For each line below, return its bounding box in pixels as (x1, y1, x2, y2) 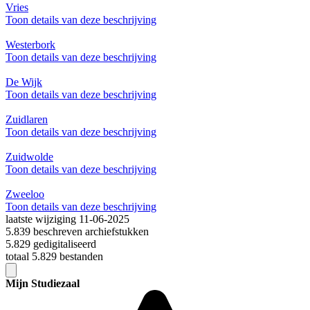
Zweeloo (6, 188, 44, 201)
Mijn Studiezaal (6, 277, 80, 290)
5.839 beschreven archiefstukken (6, 226, 149, 238)
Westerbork (6, 39, 55, 51)
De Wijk (6, 76, 42, 89)
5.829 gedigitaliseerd (6, 238, 96, 250)
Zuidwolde (6, 151, 53, 163)
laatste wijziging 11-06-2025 (6, 213, 129, 226)
